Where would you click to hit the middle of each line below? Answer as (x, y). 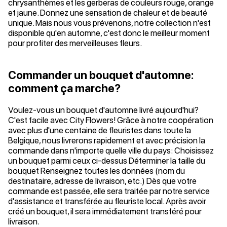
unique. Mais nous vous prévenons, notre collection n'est (109, 23)
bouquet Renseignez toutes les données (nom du (97, 171)
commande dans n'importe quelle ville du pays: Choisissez (111, 150)
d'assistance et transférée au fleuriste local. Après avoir (107, 201)
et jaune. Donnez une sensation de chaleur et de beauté (108, 13)
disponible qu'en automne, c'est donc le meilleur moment (109, 33)
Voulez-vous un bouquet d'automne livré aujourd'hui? (103, 110)
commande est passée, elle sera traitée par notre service (109, 191)
